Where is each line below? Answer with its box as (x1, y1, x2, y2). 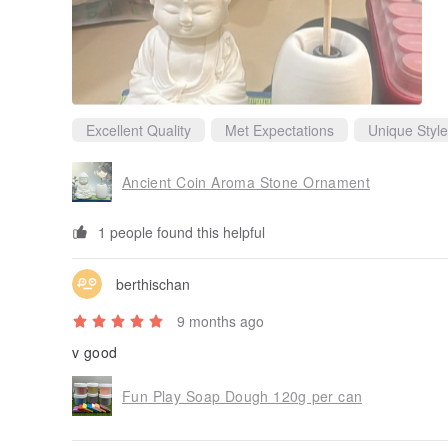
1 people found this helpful (98, 221, 265, 242)
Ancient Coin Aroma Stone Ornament (122, 171, 370, 192)
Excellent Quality (86, 120, 191, 141)
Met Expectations (225, 120, 334, 141)
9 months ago (177, 311, 264, 332)
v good (72, 342, 118, 363)
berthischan (116, 273, 190, 294)
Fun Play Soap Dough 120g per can (122, 385, 363, 406)
